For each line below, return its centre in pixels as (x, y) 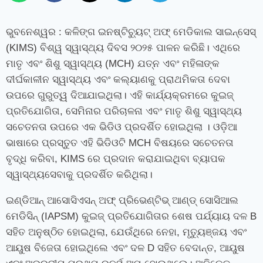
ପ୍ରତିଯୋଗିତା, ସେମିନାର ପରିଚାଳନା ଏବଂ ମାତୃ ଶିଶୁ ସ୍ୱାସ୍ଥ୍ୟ (124, 112)
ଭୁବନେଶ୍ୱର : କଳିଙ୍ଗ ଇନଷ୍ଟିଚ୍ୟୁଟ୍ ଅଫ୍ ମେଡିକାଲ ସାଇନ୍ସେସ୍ (131, 32)
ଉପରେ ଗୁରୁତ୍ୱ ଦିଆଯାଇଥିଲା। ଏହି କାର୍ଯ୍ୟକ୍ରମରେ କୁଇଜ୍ (120, 96)
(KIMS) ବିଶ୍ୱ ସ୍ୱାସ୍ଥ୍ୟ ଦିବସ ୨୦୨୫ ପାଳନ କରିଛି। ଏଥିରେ (123, 48)
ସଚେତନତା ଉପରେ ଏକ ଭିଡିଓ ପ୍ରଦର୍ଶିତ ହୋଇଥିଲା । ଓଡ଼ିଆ (122, 127)
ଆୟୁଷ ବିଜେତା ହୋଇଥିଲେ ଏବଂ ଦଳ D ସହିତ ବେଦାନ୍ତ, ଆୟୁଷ (125, 248)
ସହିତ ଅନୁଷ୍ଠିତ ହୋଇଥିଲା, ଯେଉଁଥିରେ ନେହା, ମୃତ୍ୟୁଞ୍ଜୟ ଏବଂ (126, 232)
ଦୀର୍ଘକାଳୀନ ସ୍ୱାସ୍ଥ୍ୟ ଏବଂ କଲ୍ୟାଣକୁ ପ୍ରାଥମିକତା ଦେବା (118, 80)
